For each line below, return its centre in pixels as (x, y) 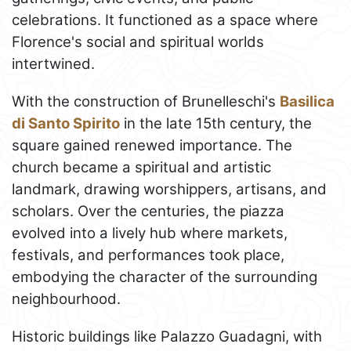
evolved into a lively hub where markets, (150, 233)
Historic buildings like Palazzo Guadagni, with (167, 336)
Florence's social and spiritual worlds (138, 42)
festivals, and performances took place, (148, 255)
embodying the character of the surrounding (165, 277)
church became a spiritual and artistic (141, 167)
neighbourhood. (66, 299)
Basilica (307, 101)
